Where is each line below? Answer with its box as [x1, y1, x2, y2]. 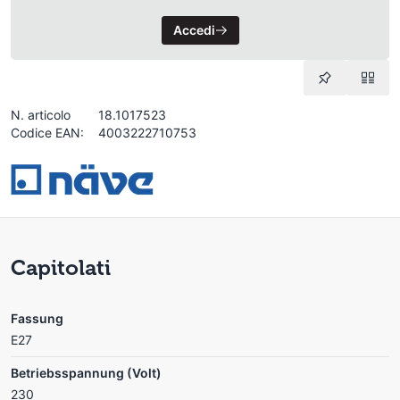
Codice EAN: [11, 124, 84, 140]
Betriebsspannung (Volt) [11, 364, 162, 380]
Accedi [172, 21, 215, 37]
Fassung [11, 310, 63, 326]
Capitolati [11, 254, 111, 280]
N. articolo [11, 106, 71, 122]
